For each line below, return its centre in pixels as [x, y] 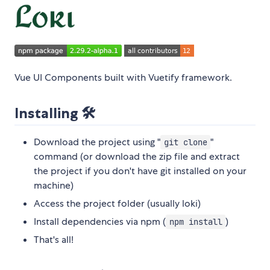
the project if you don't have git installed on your [140, 171]
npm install [196, 222]
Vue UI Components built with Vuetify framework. [123, 78]
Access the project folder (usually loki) [117, 204]
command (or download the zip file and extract [137, 157]
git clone [185, 143]
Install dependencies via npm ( [100, 222]
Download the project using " [97, 142]
